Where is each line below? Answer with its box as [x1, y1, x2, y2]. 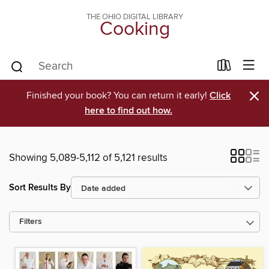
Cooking [99, 17, 170, 41]
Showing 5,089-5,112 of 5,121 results [9, 151, 168, 165]
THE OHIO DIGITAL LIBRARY [86, 12, 183, 22]
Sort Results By [9, 181, 71, 193]
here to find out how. [85, 104, 172, 117]
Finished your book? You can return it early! [26, 89, 210, 101]
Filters [19, 217, 42, 227]
